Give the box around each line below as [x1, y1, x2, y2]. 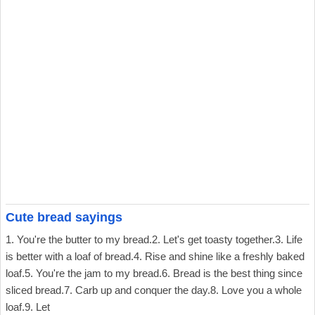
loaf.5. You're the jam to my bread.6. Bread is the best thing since [6, 267, 302, 279]
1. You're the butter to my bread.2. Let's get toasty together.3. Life [6, 233, 302, 245]
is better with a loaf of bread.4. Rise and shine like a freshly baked [6, 250, 304, 262]
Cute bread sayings [6, 210, 122, 224]
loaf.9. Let [6, 301, 50, 313]
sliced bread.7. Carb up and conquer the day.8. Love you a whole [6, 284, 302, 296]
